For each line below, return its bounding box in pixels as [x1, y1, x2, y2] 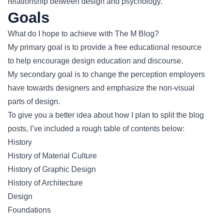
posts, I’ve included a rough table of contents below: [8, 124, 185, 133]
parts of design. [8, 97, 60, 106]
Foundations [8, 205, 51, 214]
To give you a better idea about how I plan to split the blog [8, 110, 204, 119]
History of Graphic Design [8, 165, 96, 173]
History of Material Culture [8, 151, 97, 160]
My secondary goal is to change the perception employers [8, 70, 205, 78]
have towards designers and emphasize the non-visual [8, 83, 195, 92]
